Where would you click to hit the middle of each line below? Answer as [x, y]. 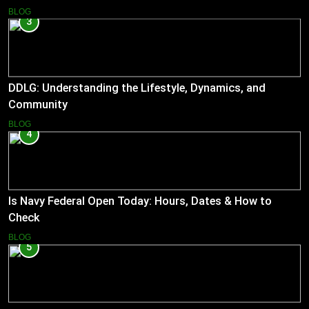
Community [38, 105]
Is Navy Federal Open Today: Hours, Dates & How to [140, 201]
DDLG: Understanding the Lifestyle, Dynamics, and [137, 88]
